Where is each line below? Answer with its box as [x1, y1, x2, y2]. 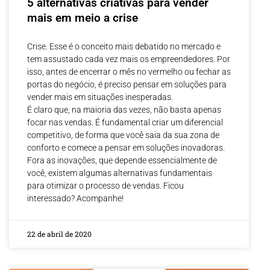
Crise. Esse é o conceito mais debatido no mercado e [27, 42, 221, 52]
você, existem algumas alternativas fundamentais [27, 168, 212, 178]
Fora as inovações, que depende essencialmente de [27, 155, 217, 166]
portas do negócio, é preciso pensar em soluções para [27, 80, 227, 90]
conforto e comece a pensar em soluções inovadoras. [27, 143, 225, 153]
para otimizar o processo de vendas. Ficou [27, 181, 184, 191]
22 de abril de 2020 [27, 229, 92, 239]
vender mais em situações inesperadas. [27, 92, 173, 102]
